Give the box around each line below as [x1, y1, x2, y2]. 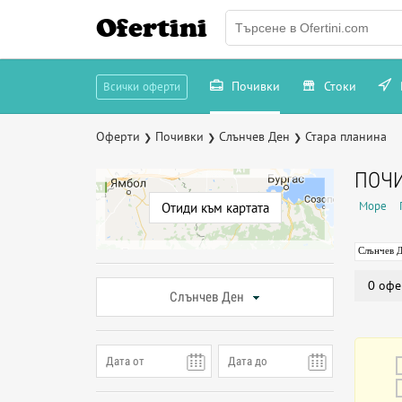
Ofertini [96, 12, 207, 44]
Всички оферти [103, 80, 180, 93]
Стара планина [305, 129, 387, 144]
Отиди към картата [162, 200, 269, 215]
